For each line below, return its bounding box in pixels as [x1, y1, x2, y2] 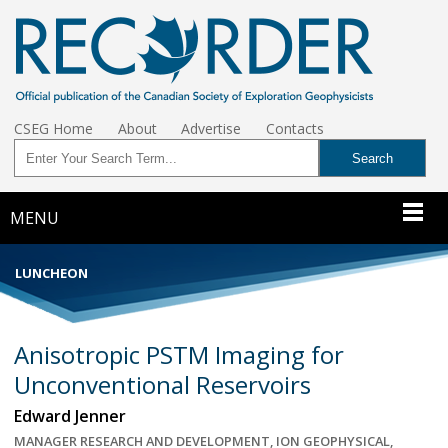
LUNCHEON [14, 263, 88, 282]
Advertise [181, 119, 242, 138]
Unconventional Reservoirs [14, 367, 311, 401]
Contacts [266, 119, 325, 138]
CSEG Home [14, 119, 93, 138]
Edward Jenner [14, 404, 126, 427]
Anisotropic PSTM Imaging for [14, 337, 344, 371]
